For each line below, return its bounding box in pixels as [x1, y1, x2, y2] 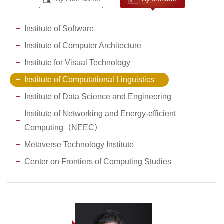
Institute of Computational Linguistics [24, 75, 154, 84]
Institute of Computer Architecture [24, 41, 141, 50]
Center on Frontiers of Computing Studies [24, 157, 171, 166]
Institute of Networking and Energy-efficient [24, 109, 176, 118]
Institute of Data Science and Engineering [24, 92, 171, 101]
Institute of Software [24, 24, 94, 33]
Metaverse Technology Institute [24, 140, 134, 149]
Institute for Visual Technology [24, 58, 130, 67]
